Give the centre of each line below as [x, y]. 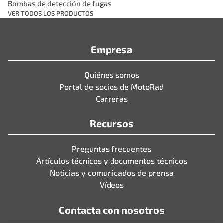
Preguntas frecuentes [111, 149]
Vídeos [111, 185]
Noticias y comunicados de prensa [111, 173]
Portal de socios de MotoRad [111, 87]
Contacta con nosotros [111, 210]
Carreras [111, 99]
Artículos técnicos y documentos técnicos [111, 161]
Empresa [111, 50]
